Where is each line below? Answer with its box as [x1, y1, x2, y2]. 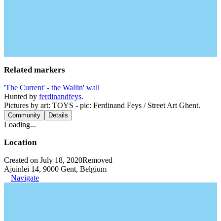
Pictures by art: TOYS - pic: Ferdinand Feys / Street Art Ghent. [4, 101, 200, 110]
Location [4, 137, 37, 147]
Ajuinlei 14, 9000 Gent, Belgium [4, 164, 107, 173]
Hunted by [4, 92, 39, 101]
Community [8, 111, 40, 119]
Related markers [4, 65, 65, 74]
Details [48, 111, 68, 119]
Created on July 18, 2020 [4, 155, 82, 164]
